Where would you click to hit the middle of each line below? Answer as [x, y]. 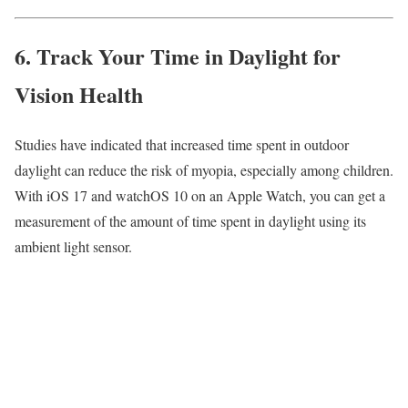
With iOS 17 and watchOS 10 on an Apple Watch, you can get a [200, 195]
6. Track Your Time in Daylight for [178, 56]
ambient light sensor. [73, 246]
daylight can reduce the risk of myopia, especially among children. [204, 169]
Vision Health [79, 94]
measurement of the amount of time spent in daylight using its [190, 220]
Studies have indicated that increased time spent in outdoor [182, 144]
